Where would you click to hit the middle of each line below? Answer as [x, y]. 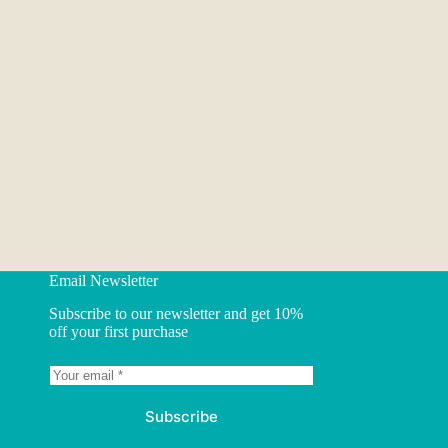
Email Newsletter [103, 281]
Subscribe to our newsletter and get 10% [175, 313]
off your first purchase [118, 331]
